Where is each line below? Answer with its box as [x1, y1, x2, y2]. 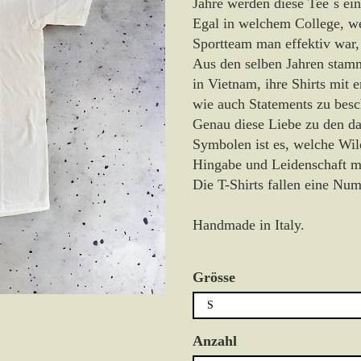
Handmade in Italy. [193, 217, 305, 233]
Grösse [193, 269, 235, 285]
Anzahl [193, 333, 237, 349]
